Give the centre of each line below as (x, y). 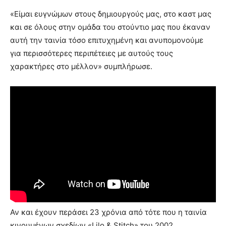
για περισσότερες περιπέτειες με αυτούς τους (92, 53)
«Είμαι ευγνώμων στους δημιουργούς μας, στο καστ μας (111, 14)
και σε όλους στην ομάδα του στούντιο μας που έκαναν (110, 27)
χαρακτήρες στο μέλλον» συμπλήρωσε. (81, 66)
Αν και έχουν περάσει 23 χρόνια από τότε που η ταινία (108, 212)
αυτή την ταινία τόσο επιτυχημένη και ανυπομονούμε (107, 40)
